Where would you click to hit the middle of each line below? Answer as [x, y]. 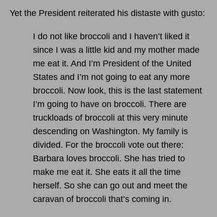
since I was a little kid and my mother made [116, 50]
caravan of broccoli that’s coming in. [102, 199]
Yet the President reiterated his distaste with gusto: [107, 13]
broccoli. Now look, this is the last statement [117, 90]
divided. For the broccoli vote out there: [108, 145]
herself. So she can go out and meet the [110, 185]
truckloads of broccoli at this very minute [110, 117]
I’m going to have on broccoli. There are [110, 104]
